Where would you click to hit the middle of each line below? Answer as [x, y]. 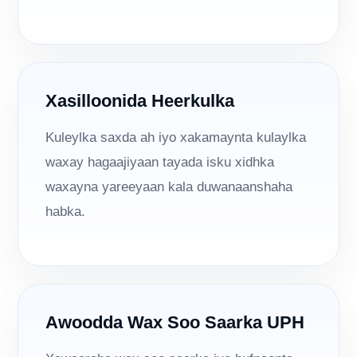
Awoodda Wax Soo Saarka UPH [175, 323]
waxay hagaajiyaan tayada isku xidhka [160, 163]
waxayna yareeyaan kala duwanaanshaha [169, 187]
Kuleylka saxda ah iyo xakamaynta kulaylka [176, 138]
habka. [66, 212]
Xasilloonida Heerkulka [140, 101]
